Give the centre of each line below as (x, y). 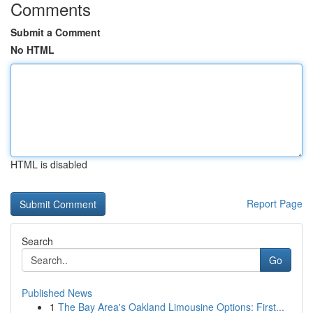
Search (37, 241)
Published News (57, 293)
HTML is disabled (49, 164)
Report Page (275, 203)
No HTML (32, 50)
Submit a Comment (56, 32)
